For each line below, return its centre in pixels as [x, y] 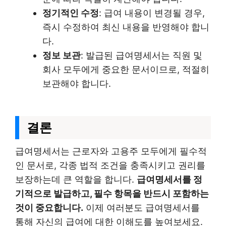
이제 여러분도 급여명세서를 [142, 208]
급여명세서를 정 [169, 179]
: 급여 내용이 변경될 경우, [152, 13]
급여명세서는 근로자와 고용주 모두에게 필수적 [111, 151]
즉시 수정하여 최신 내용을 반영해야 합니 [126, 27]
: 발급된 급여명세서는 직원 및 [142, 55]
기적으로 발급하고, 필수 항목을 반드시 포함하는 [112, 193]
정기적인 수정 [71, 13]
